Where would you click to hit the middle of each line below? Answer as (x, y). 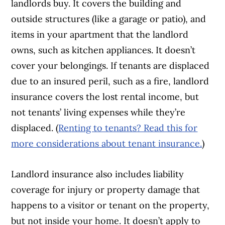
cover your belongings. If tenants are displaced (110, 66)
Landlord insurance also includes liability (98, 174)
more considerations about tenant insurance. (107, 144)
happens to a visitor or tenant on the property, (110, 205)
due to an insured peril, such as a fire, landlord (110, 81)
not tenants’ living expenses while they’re (98, 113)
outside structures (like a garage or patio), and (109, 19)
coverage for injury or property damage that (106, 190)
